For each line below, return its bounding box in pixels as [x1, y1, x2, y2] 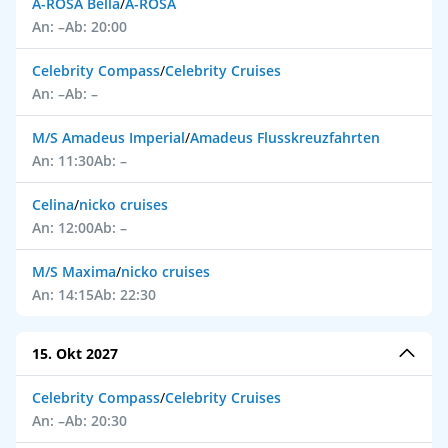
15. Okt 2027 [32, 344, 118, 363]
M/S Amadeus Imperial [32, 128, 185, 147]
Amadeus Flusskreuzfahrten [190, 128, 380, 147]
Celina [32, 195, 74, 214]
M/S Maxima [32, 262, 116, 281]
